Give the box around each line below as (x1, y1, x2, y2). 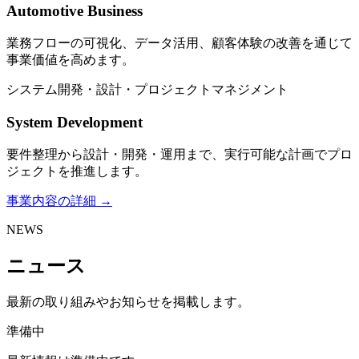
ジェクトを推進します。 (6, 163, 147, 178)
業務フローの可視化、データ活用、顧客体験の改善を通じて (6, 36, 353, 50)
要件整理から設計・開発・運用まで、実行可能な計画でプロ (6, 147, 353, 161)
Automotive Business (6, 2, 143, 20)
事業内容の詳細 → (6, 193, 112, 208)
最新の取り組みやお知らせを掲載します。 (6, 295, 250, 309)
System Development (6, 113, 143, 131)
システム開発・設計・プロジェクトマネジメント (6, 83, 288, 97)
